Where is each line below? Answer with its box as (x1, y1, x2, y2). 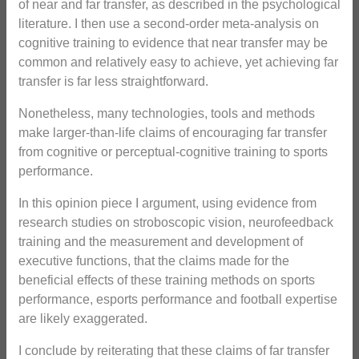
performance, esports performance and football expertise (18, 292, 337, 307)
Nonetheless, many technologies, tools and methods (18, 107, 315, 121)
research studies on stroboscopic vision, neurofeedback (18, 216, 333, 230)
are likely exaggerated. (18, 312, 147, 326)
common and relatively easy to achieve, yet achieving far (18, 55, 338, 70)
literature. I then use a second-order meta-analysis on (18, 17, 319, 31)
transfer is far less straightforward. (18, 75, 208, 89)
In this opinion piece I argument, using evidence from (18, 196, 317, 211)
